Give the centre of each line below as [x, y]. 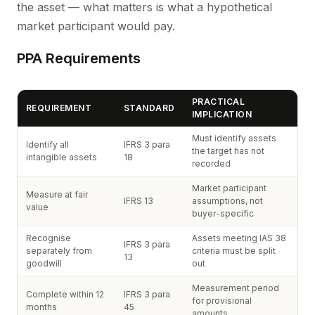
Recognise [49, 238]
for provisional [222, 301]
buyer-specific [223, 213]
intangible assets [62, 157]
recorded [211, 163]
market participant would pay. [96, 26]
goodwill [44, 263]
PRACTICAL [219, 102]
